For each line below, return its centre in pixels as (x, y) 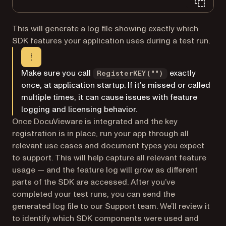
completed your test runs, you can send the (94, 194)
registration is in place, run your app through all (100, 134)
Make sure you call (57, 73)
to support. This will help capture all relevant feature (109, 158)
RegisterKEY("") (130, 74)
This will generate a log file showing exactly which (105, 29)
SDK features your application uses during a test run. (111, 41)
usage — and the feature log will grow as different (105, 170)
